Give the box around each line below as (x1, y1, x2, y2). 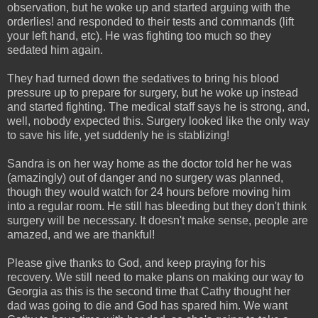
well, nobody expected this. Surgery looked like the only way (7, 114, 309, 127)
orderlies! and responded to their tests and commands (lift (7, 15, 294, 28)
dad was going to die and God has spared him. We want (7, 299, 287, 312)
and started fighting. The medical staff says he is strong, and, (7, 100, 309, 113)
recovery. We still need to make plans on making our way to (7, 270, 304, 283)
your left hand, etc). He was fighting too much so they (7, 29, 271, 42)
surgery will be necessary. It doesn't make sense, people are (7, 214, 308, 226)
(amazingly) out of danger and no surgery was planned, (7, 171, 283, 184)
